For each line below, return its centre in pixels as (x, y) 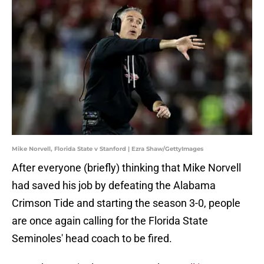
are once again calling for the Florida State (110, 221)
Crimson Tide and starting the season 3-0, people (126, 203)
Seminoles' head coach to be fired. (92, 239)
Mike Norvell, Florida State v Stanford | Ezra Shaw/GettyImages (108, 149)
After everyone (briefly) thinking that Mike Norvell (126, 168)
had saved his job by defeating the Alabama (114, 186)
